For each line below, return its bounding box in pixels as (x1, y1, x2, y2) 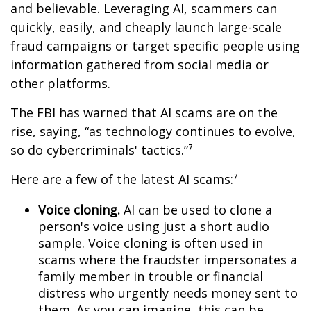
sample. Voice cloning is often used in (38, 235, 263, 252)
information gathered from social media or (10, 56, 269, 74)
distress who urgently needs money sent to (38, 285, 298, 302)
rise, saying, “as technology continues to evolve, (10, 123, 296, 140)
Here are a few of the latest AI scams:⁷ (10, 171, 238, 188)
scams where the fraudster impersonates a (38, 251, 297, 269)
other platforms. (10, 75, 110, 92)
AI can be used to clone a (120, 201, 272, 219)
